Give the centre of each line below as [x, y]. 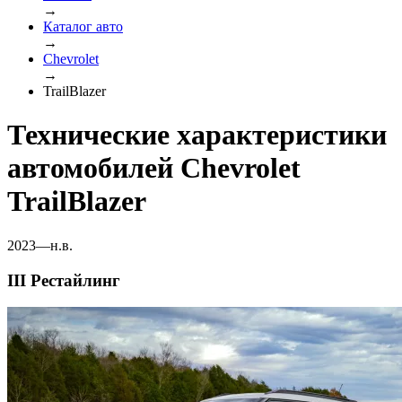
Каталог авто [83, 26]
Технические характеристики [197, 135]
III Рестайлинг [64, 280]
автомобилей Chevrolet [154, 168]
